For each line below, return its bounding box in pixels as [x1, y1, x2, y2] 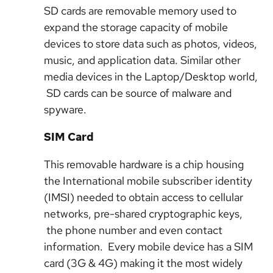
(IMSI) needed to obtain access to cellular [44, 190, 243, 204]
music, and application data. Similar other [44, 53, 241, 67]
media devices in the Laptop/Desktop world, [44, 69, 258, 83]
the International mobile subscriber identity [44, 174, 252, 188]
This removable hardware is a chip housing [44, 157, 244, 171]
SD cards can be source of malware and [44, 86, 232, 100]
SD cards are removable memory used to [44, 4, 236, 18]
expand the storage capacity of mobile [44, 20, 228, 34]
